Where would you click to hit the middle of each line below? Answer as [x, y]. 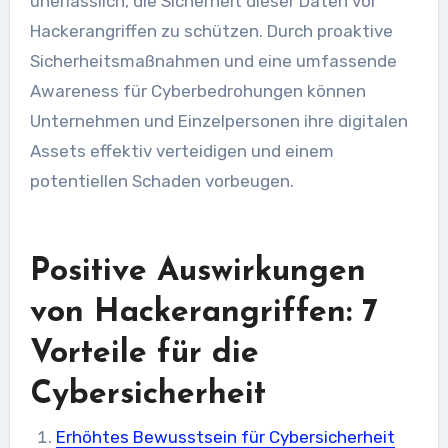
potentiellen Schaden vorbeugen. [161, 180]
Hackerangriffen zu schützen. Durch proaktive [211, 30]
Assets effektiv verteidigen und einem [181, 150]
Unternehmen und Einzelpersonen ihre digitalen [218, 120]
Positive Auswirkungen [197, 271]
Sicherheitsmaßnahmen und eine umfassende [213, 60]
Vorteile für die [144, 353]
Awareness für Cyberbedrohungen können [197, 90]
